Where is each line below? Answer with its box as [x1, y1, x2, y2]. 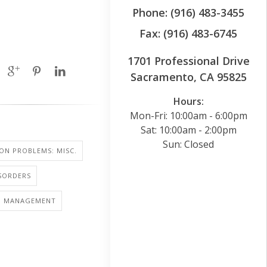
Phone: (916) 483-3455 [132, 5, 244, 20]
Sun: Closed [163, 137, 214, 151]
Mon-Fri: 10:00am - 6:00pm [129, 108, 247, 122]
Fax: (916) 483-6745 [139, 26, 237, 41]
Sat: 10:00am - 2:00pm [140, 123, 237, 136]
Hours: [173, 94, 204, 108]
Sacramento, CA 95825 [130, 69, 247, 84]
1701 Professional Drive [127, 53, 250, 68]
